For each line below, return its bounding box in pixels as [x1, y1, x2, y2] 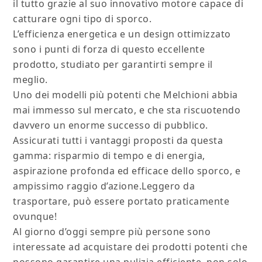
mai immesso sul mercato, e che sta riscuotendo [13, 104, 241, 117]
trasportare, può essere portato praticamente [13, 195, 230, 208]
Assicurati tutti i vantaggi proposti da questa [13, 134, 223, 147]
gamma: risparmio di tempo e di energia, [13, 149, 205, 163]
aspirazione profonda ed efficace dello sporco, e [13, 164, 241, 178]
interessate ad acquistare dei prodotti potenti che [13, 240, 248, 254]
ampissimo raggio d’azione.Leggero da [13, 180, 195, 193]
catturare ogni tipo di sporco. [13, 12, 152, 26]
